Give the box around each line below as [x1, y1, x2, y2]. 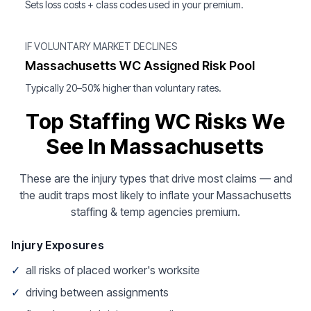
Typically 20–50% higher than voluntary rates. [25, 82, 221, 94]
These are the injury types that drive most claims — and [19, 171, 292, 185]
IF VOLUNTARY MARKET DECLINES [25, 40, 177, 52]
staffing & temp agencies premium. [71, 205, 240, 219]
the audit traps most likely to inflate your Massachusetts [19, 188, 292, 202]
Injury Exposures [11, 238, 105, 252]
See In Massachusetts [46, 134, 264, 159]
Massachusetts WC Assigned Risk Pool [25, 58, 255, 73]
